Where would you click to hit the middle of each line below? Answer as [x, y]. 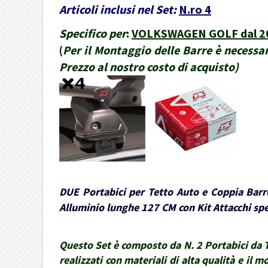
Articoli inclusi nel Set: [118, 10]
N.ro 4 [195, 10]
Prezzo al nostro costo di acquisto [147, 67]
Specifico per [93, 33]
